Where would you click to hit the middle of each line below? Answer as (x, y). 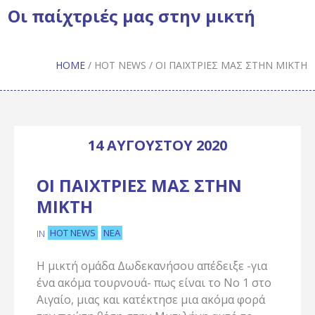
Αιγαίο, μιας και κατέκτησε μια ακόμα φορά (151, 300)
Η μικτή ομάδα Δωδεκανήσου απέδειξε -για (152, 266)
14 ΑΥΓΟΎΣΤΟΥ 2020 (157, 145)
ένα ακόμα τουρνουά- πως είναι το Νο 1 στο (154, 283)
